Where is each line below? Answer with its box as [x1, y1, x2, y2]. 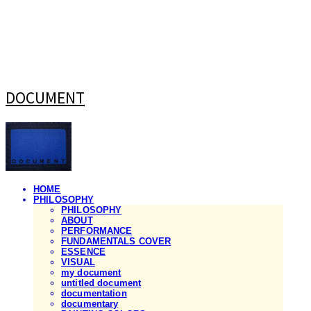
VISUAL [61, 257, 95, 268]
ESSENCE [61, 246, 106, 258]
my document [61, 267, 121, 278]
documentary [61, 299, 119, 310]
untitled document [61, 278, 142, 289]
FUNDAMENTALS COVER [61, 236, 171, 247]
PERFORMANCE [61, 226, 133, 237]
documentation [61, 288, 127, 299]
